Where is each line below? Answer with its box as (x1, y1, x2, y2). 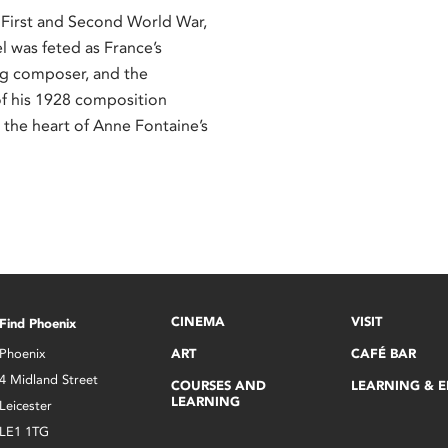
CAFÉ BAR (350, 346, 416, 361)
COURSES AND (171, 378, 267, 393)
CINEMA (171, 314, 226, 329)
